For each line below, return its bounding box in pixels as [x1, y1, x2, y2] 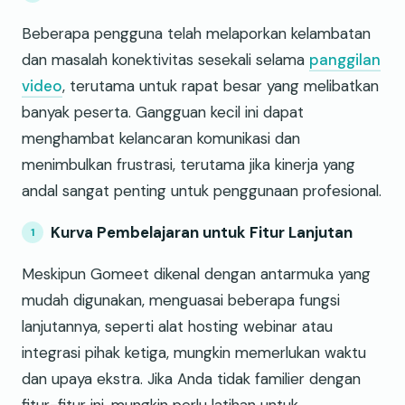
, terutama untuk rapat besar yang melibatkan [62, 76, 379, 97]
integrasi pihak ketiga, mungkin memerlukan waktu [22, 343, 366, 363]
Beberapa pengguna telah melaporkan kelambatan [22, 24, 371, 44]
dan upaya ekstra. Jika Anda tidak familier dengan [22, 369, 361, 390]
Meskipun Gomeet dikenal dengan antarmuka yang [22, 264, 371, 285]
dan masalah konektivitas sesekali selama [22, 50, 309, 71]
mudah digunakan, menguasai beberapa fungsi [22, 290, 340, 311]
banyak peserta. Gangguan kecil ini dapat [22, 102, 304, 123]
